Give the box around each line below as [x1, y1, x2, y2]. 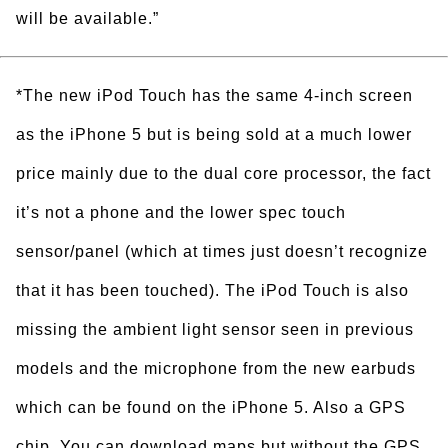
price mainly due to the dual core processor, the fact [16, 165, 431, 182]
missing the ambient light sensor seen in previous [16, 321, 414, 338]
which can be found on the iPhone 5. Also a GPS [16, 399, 406, 416]
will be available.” [16, 10, 159, 27]
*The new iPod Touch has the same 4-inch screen [16, 87, 413, 104]
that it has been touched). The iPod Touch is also [16, 282, 409, 299]
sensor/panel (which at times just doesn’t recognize [16, 243, 428, 260]
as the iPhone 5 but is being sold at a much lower [16, 126, 412, 143]
